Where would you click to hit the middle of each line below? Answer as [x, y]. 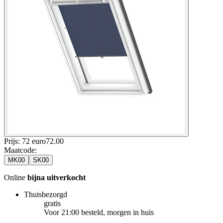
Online [16, 177]
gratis [52, 203]
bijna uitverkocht [56, 177]
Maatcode [19, 150]
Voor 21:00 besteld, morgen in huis [99, 212]
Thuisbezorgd [46, 194]
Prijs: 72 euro [25, 141]
